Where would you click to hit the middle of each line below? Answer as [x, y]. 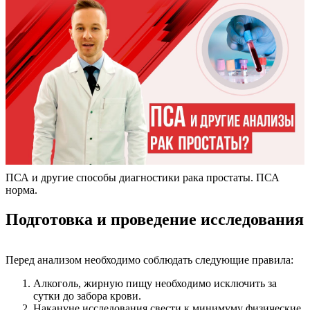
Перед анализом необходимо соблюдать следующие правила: [149, 259]
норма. [21, 190]
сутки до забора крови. [87, 295]
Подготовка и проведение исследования [155, 219]
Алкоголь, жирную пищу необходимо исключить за [155, 283]
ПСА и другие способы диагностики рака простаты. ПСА [143, 177]
